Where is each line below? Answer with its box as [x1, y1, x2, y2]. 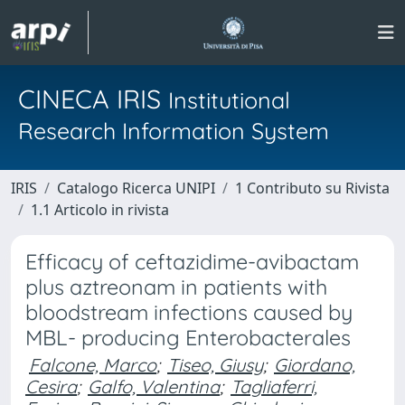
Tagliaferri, [231, 375, 317, 398]
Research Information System [18, 117, 329, 145]
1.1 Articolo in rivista [31, 200, 169, 220]
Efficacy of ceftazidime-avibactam [25, 249, 359, 275]
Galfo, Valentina [88, 375, 220, 398]
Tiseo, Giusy [167, 353, 263, 376]
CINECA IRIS [18, 82, 168, 115]
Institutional [168, 86, 290, 114]
